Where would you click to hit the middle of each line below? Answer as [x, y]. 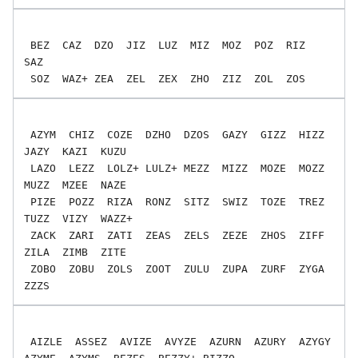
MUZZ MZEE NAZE [75, 185]
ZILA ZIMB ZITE [75, 252]
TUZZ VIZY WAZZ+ [78, 218]
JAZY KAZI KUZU [75, 151]
